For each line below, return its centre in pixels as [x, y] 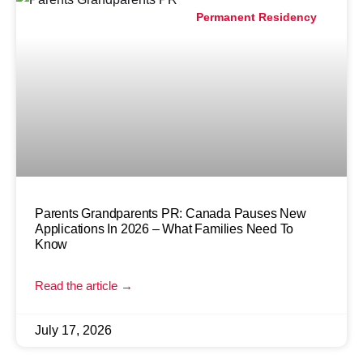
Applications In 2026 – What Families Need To [164, 228]
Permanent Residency [257, 17]
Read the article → [84, 285]
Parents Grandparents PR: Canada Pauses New [171, 213]
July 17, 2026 [73, 330]
